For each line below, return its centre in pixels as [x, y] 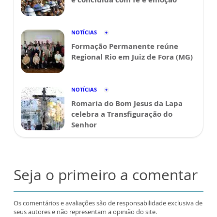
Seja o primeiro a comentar [106, 175]
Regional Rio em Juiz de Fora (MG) [132, 57]
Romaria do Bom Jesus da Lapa [127, 103]
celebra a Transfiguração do [122, 114]
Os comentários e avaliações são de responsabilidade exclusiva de [108, 203]
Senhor [84, 125]
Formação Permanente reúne [125, 46]
